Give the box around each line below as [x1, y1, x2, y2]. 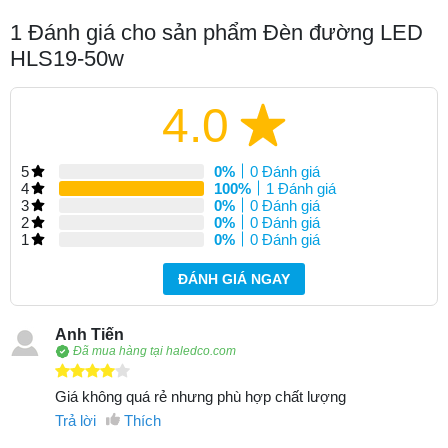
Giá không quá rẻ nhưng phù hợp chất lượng [55, 387, 346, 405]
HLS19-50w [10, 45, 124, 71]
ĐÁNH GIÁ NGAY [178, 270, 290, 287]
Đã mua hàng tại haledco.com [73, 344, 236, 359]
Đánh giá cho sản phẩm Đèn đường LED [22, 19, 423, 45]
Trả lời [55, 411, 96, 429]
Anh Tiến [55, 325, 124, 343]
